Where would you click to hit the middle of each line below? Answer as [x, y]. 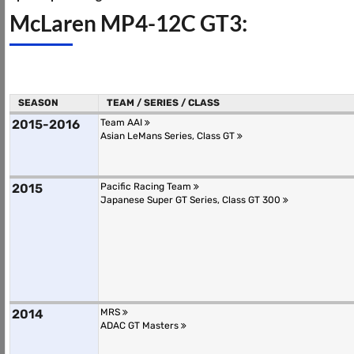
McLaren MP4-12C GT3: [128, 23]
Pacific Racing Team [147, 186]
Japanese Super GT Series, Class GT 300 [192, 200]
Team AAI [122, 122]
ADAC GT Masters [141, 326]
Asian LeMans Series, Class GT [169, 136]
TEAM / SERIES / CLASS [163, 103]
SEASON [38, 103]
